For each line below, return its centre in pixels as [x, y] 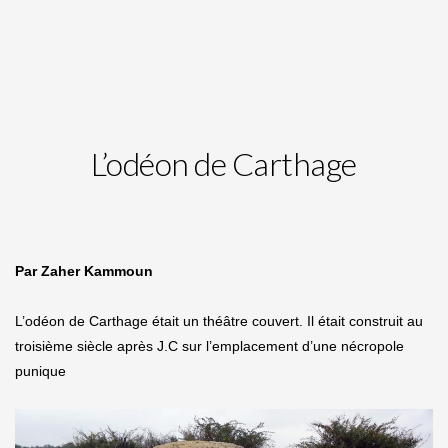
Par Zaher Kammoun [84, 271]
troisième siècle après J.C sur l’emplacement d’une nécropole [209, 346]
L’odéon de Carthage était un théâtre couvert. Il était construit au [219, 321]
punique [40, 371]
